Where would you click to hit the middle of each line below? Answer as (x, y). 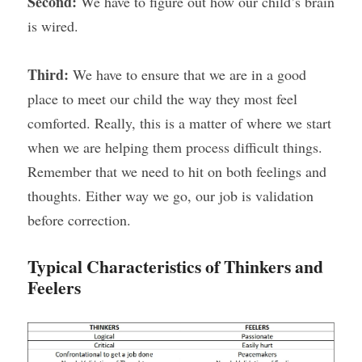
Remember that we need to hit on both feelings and (177, 171)
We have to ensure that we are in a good (189, 74)
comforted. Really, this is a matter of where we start (179, 123)
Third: (50, 74)
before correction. (79, 220)
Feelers (54, 287)
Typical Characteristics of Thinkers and (175, 266)
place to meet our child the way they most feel (162, 99)
